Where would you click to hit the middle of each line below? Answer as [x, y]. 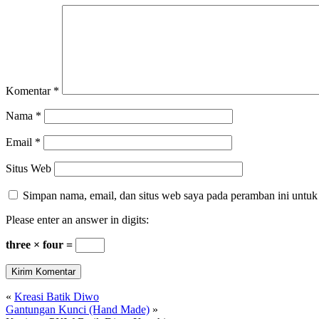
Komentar [30, 90]
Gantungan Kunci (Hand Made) [78, 309]
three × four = [41, 244]
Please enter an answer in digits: [77, 219]
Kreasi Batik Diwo [57, 296]
